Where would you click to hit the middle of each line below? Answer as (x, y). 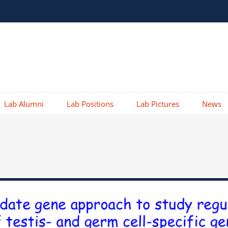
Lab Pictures (158, 104)
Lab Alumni (24, 104)
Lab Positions (90, 104)
